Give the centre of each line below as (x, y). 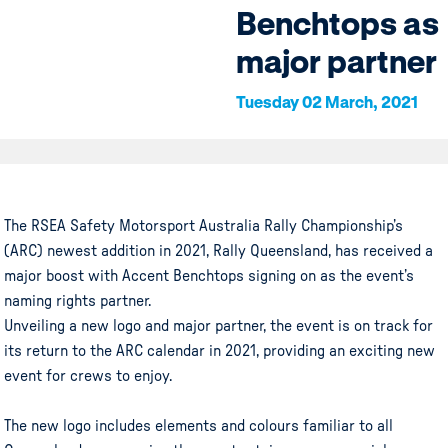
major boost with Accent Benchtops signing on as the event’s (209, 275)
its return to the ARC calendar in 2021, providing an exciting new (220, 350)
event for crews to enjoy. (88, 375)
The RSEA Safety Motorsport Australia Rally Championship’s (204, 225)
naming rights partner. (78, 300)
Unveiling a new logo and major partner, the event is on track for (219, 325)
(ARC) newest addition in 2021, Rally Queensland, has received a (219, 250)
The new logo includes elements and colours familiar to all (199, 425)
